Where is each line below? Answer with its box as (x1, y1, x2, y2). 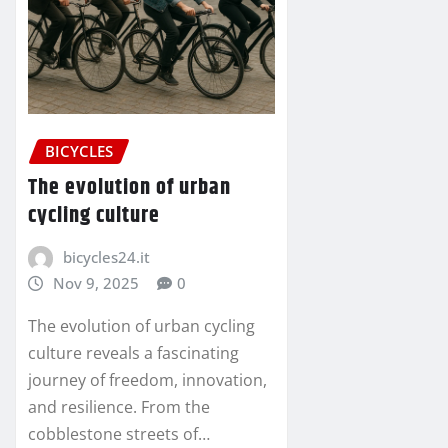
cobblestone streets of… (28, 422, 210, 445)
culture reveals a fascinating (28, 341, 239, 364)
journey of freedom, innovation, (28, 368, 267, 391)
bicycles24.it (62, 246, 150, 267)
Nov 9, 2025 (52, 272, 139, 293)
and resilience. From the (28, 395, 210, 418)
